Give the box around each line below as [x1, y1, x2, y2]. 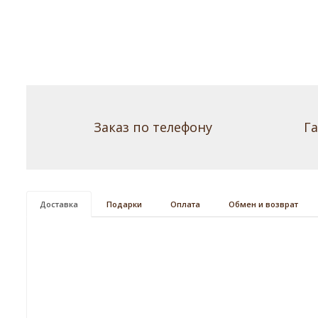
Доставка [40, 198, 78, 209]
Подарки [106, 198, 142, 209]
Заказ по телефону [94, 118, 212, 136]
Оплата [170, 198, 200, 209]
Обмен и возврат [229, 198, 298, 209]
